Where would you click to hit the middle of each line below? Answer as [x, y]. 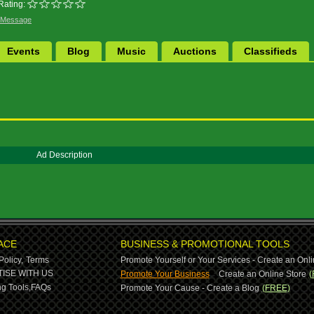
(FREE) [276, 288]
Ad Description [64, 155]
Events [23, 51]
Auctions [195, 51]
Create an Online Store [262, 274]
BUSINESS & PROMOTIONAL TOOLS [205, 244]
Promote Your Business [165, 274]
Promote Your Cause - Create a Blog [190, 288]
